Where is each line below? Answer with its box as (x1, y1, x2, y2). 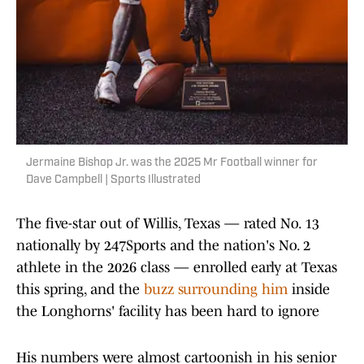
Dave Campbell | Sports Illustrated (26, 174, 201, 187)
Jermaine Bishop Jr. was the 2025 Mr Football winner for (26, 157, 318, 170)
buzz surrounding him (140, 281, 288, 298)
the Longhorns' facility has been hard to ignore (16, 303, 319, 320)
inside (288, 281, 330, 298)
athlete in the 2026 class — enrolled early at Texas (16, 259, 337, 276)
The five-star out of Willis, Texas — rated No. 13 (16, 215, 319, 232)
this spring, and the (16, 281, 140, 298)
